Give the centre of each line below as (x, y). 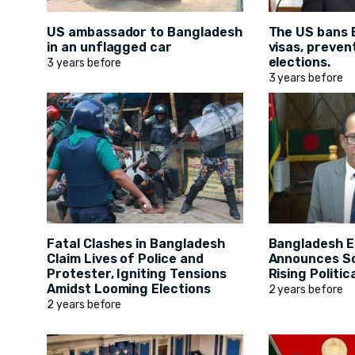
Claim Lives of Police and (125, 259)
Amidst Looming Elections (129, 289)
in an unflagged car (110, 48)
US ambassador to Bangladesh (145, 32)
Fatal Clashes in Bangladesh (136, 244)
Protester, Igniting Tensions (137, 274)
